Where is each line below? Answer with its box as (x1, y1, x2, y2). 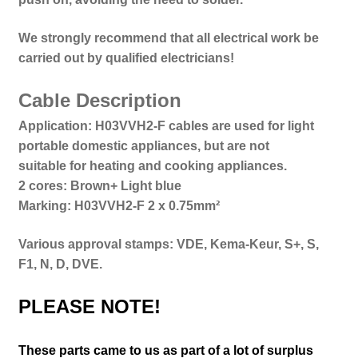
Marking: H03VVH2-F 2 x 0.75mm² (18, 199, 220, 213)
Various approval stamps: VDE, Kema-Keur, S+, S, (18, 237, 319, 251)
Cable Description (18, 89, 181, 112)
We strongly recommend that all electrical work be (18, 30, 319, 45)
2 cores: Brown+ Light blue (18, 179, 181, 193)
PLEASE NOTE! (18, 296, 161, 318)
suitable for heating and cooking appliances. (18, 159, 287, 173)
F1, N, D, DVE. (18, 257, 102, 271)
